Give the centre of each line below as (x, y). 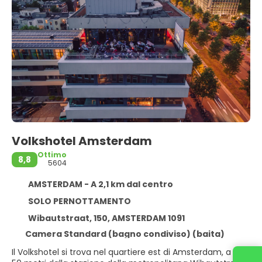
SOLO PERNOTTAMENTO (79, 201)
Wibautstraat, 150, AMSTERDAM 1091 (106, 218)
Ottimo (52, 155)
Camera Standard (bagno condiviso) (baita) (125, 234)
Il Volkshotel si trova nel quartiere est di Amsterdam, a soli (129, 252)
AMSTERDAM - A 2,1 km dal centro (100, 184)
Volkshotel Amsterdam (83, 141)
